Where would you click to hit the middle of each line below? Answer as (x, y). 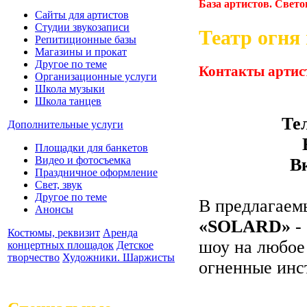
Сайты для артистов (82, 14)
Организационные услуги (96, 76)
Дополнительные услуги (65, 124)
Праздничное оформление (96, 172)
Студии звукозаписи (82, 27)
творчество (34, 257)
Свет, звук (59, 184)
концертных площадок (61, 245)
